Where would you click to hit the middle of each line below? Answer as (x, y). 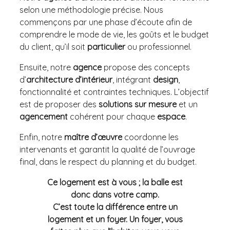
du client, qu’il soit (53, 47)
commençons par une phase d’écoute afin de (106, 22)
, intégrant (133, 80)
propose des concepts (146, 68)
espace (171, 117)
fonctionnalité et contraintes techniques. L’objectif (114, 92)
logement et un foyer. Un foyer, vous (115, 219)
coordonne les (150, 137)
